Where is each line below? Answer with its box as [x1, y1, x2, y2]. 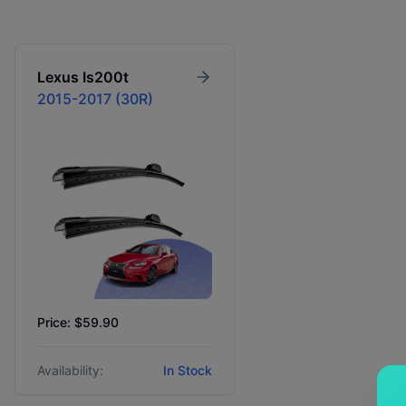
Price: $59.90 [37, 314, 119, 331]
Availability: [37, 362, 103, 379]
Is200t [82, 68, 129, 86]
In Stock [163, 362, 213, 379]
